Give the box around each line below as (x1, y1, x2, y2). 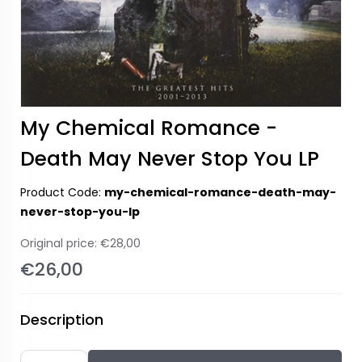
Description (20, 309, 103, 330)
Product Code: (20, 184, 104, 200)
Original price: (20, 235, 100, 251)
